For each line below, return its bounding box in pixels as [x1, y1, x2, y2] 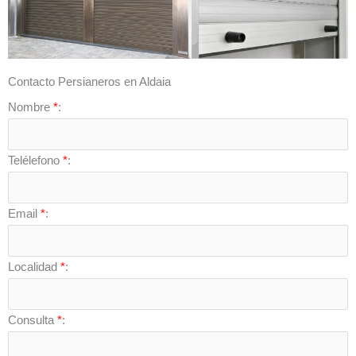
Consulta [8, 313, 57, 327]
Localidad [8, 260, 60, 273]
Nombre [8, 101, 53, 114]
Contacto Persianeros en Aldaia [8, 75, 171, 89]
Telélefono [8, 153, 63, 167]
